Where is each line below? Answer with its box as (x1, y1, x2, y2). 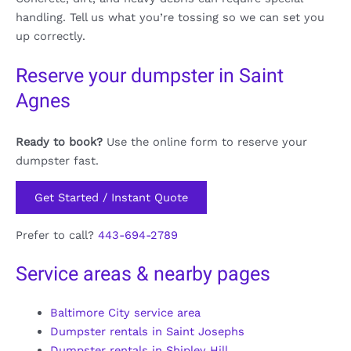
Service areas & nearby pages (16, 260, 270, 290)
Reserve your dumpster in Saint (16, 61, 284, 91)
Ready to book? (16, 135, 103, 150)
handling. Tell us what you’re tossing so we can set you (16, 10, 324, 25)
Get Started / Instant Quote (34, 190, 188, 205)
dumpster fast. (16, 154, 99, 168)
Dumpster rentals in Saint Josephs (49, 324, 244, 339)
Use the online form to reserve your (103, 135, 307, 150)
